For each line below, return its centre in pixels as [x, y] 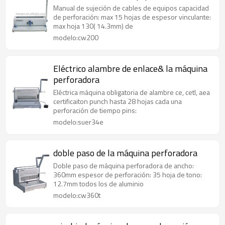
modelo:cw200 [76, 37]
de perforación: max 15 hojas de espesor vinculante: [132, 17]
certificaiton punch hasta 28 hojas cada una [118, 101]
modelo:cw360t [77, 195]
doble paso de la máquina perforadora [125, 153]
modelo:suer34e [78, 122]
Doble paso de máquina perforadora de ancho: [124, 165]
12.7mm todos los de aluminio [98, 184]
